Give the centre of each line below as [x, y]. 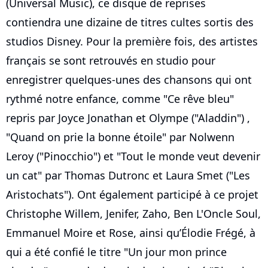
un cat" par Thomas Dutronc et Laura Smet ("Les [128, 176]
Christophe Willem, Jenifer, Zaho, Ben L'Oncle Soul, [133, 214]
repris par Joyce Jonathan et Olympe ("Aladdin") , [128, 118]
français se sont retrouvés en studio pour [111, 61]
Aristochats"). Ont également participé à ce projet [132, 195]
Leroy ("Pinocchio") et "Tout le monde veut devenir [133, 156]
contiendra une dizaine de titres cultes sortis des [130, 22]
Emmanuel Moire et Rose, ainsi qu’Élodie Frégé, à [131, 233]
